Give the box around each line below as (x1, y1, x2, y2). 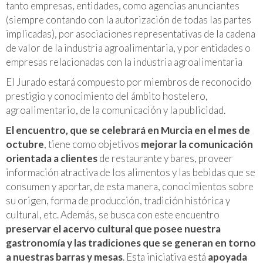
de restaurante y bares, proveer (97, 151, 233, 164)
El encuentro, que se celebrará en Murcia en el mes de (6, 123, 250, 136)
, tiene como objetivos (44, 137, 141, 150)
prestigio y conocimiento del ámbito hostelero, (6, 89, 208, 102)
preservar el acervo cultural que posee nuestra (6, 222, 221, 235)
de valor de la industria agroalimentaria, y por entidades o (6, 41, 251, 54)
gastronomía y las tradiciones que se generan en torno (6, 236, 256, 249)
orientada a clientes (6, 151, 97, 164)
